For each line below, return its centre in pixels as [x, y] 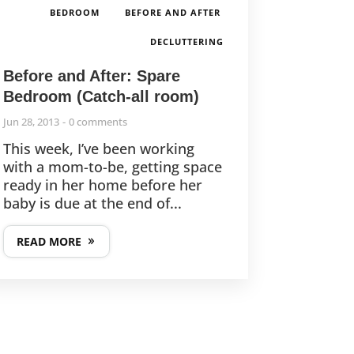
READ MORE [49, 242]
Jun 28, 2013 [31, 122]
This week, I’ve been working [98, 149]
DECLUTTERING [186, 42]
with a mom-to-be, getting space [112, 167]
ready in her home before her [102, 185]
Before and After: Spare [91, 76]
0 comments [98, 122]
